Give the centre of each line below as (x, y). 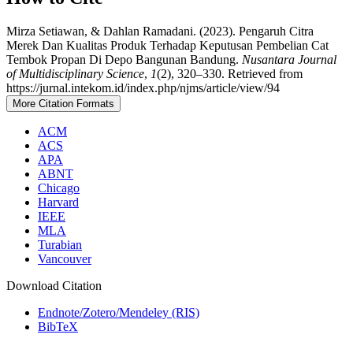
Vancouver (65, 258)
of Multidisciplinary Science (75, 73)
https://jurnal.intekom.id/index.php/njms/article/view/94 (143, 87)
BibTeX (58, 326)
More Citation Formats (63, 103)
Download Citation (54, 285)
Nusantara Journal (289, 59)
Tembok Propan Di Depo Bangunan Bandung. (124, 59)
